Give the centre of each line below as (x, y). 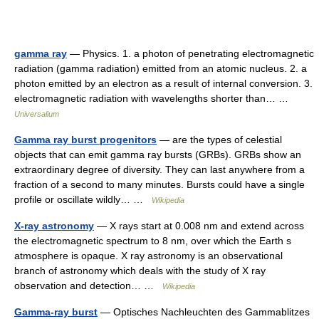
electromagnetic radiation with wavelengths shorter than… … (154, 98)
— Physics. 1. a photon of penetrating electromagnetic (190, 53)
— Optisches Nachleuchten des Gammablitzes (204, 312)
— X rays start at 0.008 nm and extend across (199, 226)
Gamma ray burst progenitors (85, 140)
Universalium (37, 114)
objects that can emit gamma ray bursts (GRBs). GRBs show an (158, 155)
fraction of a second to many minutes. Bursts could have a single (159, 184)
